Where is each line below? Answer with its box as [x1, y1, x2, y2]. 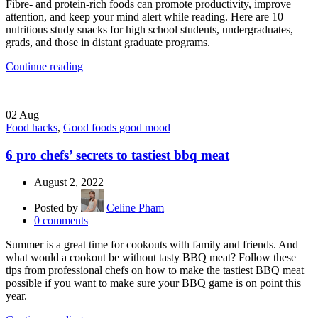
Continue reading [6, 60, 83, 72]
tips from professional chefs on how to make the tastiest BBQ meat [6, 264, 304, 277]
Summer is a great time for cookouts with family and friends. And [6, 238, 298, 251]
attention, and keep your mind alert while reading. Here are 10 [6, 10, 283, 23]
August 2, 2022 [34, 176, 104, 189]
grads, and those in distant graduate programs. [6, 35, 210, 48]
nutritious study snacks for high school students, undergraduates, [6, 23, 293, 35]
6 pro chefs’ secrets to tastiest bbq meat [6, 147, 229, 163]
